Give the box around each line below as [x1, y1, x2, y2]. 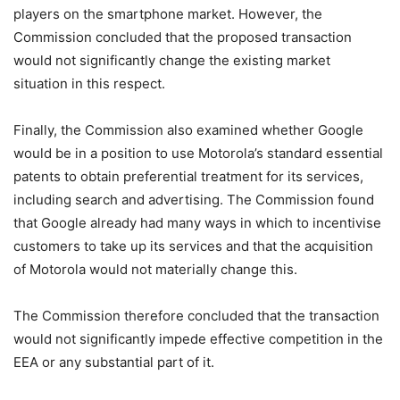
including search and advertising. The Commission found [13, 191, 374, 209]
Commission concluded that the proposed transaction [13, 29, 352, 46]
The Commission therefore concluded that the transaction [13, 307, 379, 325]
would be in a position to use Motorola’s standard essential [13, 145, 383, 162]
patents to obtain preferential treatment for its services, [13, 168, 363, 186]
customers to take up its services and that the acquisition [13, 237, 373, 255]
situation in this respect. [13, 75, 165, 93]
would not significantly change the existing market [13, 52, 330, 70]
